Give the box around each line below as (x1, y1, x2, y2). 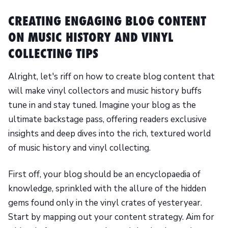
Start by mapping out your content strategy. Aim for (8, 211, 214, 223)
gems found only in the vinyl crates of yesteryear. (8, 197, 202, 209)
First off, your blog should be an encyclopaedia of (8, 168, 201, 181)
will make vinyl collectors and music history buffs (8, 85, 202, 97)
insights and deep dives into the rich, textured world (8, 128, 211, 140)
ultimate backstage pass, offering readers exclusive (8, 113, 207, 126)
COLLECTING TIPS (8, 46, 98, 62)
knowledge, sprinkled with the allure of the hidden (8, 183, 206, 195)
